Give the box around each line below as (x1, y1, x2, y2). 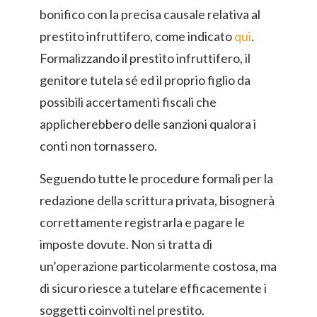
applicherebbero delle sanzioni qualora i (40, 116, 256, 132)
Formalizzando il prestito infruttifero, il (40, 50, 250, 66)
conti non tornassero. (40, 138, 157, 154)
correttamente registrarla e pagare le (40, 214, 245, 230)
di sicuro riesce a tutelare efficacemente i (40, 280, 267, 296)
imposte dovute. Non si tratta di (40, 236, 212, 252)
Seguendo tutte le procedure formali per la (40, 171, 273, 186)
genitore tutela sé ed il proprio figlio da (40, 72, 250, 88)
